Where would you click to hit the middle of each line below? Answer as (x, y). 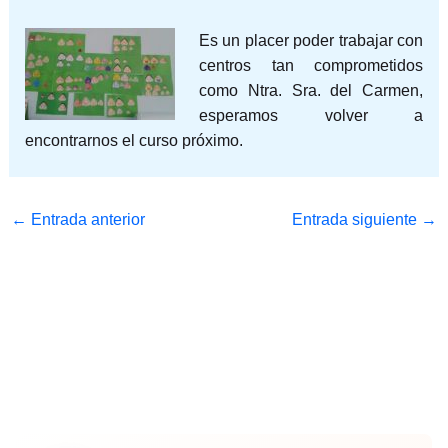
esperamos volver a (311, 116)
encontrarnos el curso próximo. (133, 141)
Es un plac (236, 41)
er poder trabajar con (349, 41)
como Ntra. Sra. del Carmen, (311, 91)
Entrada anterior (85, 220)
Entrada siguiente (357, 220)
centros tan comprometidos (311, 66)
